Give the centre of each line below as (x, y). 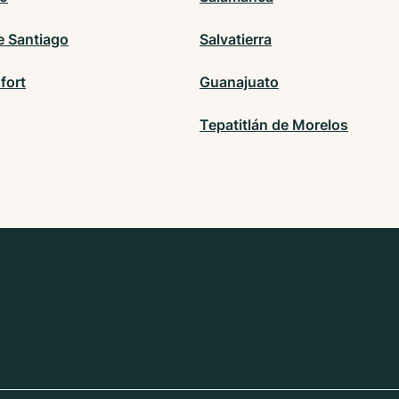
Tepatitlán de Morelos (274, 125)
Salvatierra (236, 40)
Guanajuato (239, 82)
